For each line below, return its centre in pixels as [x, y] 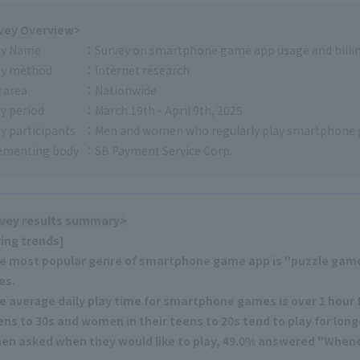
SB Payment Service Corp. [164, 151]
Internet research [142, 70]
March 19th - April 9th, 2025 [169, 110]
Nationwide [126, 90]
